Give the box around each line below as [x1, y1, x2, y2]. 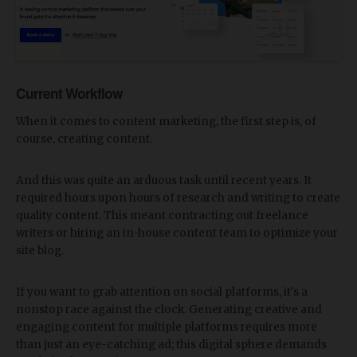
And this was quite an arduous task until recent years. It [16, 173, 312, 187]
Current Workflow [16, 82, 123, 103]
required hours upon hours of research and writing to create [16, 190, 340, 205]
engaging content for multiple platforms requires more [16, 320, 317, 334]
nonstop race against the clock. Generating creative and [16, 302, 322, 316]
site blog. [16, 243, 64, 257]
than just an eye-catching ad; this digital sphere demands [16, 337, 327, 351]
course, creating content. [16, 131, 152, 146]
